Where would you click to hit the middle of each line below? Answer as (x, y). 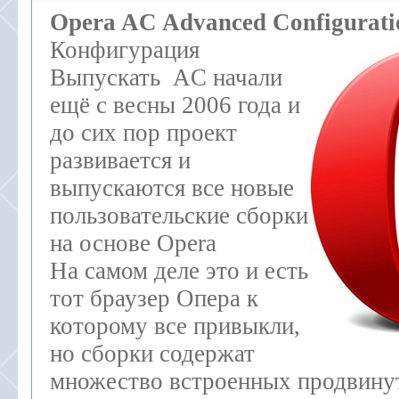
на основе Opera (133, 243)
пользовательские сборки (179, 216)
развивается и (120, 160)
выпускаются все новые (172, 188)
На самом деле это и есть (179, 271)
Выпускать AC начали (166, 77)
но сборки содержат (152, 354)
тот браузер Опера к (154, 298)
